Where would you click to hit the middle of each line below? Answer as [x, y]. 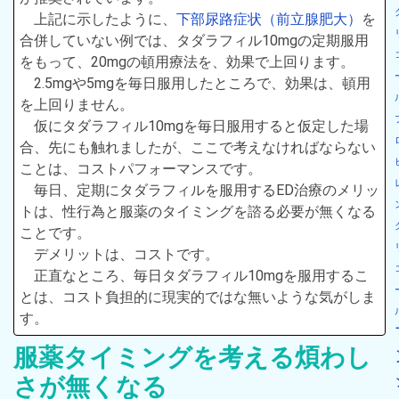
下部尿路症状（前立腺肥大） [269, 19]
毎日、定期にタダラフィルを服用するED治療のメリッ [207, 190]
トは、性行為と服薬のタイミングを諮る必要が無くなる [198, 211]
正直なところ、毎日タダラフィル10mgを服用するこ [201, 275]
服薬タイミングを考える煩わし [192, 357]
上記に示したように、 [105, 19]
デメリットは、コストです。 [126, 254]
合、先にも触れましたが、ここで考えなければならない [198, 147]
